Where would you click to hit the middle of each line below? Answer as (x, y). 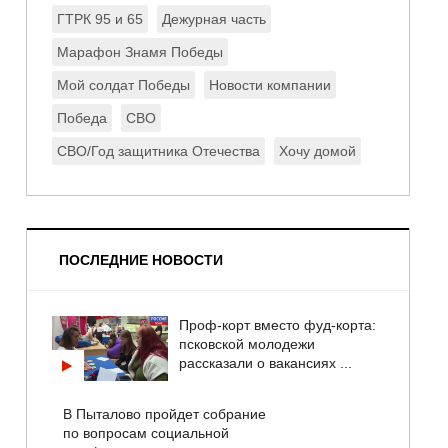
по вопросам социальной (146, 433)
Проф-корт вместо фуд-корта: (278, 325)
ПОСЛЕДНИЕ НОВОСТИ (140, 260)
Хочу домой (317, 151)
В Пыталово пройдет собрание (165, 414)
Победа (81, 118)
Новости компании (269, 85)
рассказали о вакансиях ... (266, 363)
